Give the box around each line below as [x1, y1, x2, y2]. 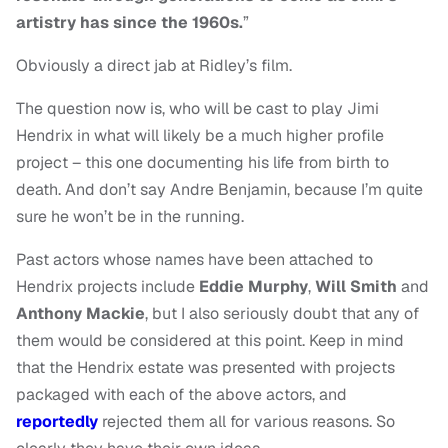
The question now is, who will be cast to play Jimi [16, 98, 379, 120]
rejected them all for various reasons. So [98, 411, 395, 433]
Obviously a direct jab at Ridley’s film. [16, 55, 292, 77]
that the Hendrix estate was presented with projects [16, 357, 395, 379]
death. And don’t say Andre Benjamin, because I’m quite [16, 179, 423, 201]
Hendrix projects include [16, 276, 199, 298]
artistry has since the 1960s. [16, 12, 243, 34]
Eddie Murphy [199, 276, 308, 298]
